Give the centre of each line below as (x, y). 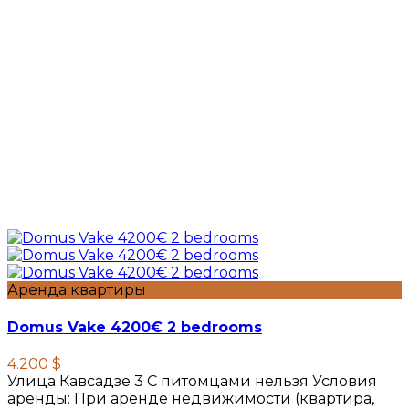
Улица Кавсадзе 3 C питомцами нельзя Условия (192, 381)
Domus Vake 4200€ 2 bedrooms (135, 327)
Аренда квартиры (77, 290)
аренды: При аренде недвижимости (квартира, (191, 398)
